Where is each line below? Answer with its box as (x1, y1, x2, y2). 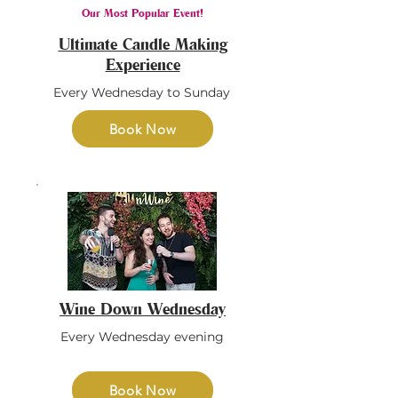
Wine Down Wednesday (60, 298, 226, 318)
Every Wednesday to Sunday (53, 84, 230, 100)
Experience (105, 54, 180, 74)
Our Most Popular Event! (82, 5, 203, 20)
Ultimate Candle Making (58, 34, 227, 53)
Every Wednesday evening (60, 329, 224, 345)
